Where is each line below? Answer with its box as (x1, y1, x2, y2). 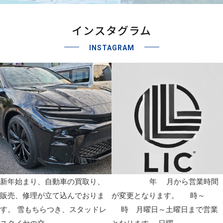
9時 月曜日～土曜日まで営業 (111, 205, 218, 214)
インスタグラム (72, 22, 151, 38)
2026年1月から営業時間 (111, 177, 219, 186)
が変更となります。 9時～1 (111, 191, 215, 200)
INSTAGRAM (89, 43, 134, 52)
